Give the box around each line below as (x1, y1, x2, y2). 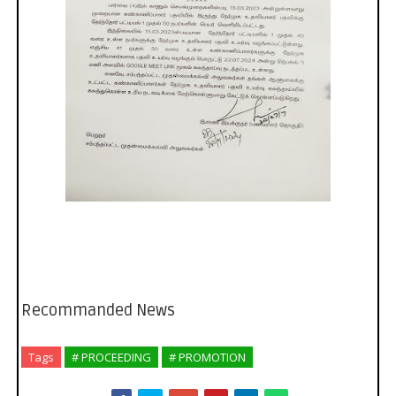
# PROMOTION (168, 349, 246, 366)
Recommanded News (20, 301, 175, 321)
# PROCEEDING (71, 349, 151, 366)
